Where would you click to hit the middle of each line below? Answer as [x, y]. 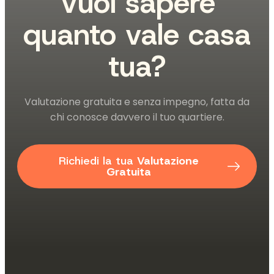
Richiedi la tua [98, 161]
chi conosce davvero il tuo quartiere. [137, 117]
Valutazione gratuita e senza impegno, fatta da [137, 102]
